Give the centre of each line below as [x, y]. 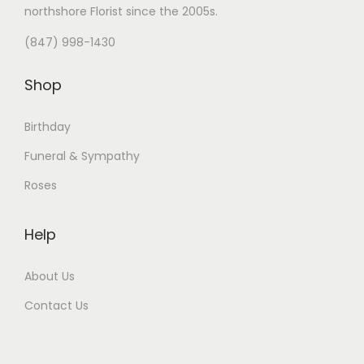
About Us [50, 277]
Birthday [48, 127]
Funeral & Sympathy [82, 156]
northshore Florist [74, 12]
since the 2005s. [170, 12]
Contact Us [56, 306]
